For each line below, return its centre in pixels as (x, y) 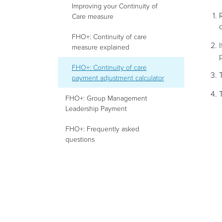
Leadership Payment (96, 108)
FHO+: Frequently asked (102, 129)
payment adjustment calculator (118, 78)
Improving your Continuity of (114, 6)
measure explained (100, 47)
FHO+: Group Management (106, 98)
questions (80, 139)
